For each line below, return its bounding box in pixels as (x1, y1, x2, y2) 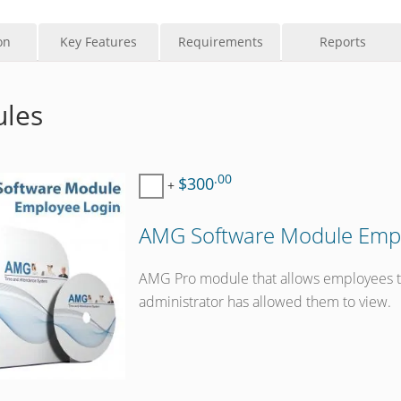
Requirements (177, 33, 263, 50)
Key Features (59, 33, 137, 50)
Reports (319, 33, 366, 50)
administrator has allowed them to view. (139, 292, 391, 312)
